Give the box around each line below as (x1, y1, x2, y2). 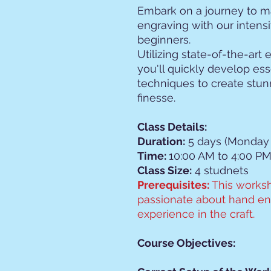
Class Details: (137, 120, 207, 133)
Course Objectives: (137, 237, 235, 249)
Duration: (137, 135, 185, 148)
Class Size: (137, 164, 192, 177)
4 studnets (192, 164, 249, 177)
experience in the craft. (137, 207, 255, 220)
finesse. (137, 91, 175, 104)
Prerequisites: (137, 178, 209, 191)
